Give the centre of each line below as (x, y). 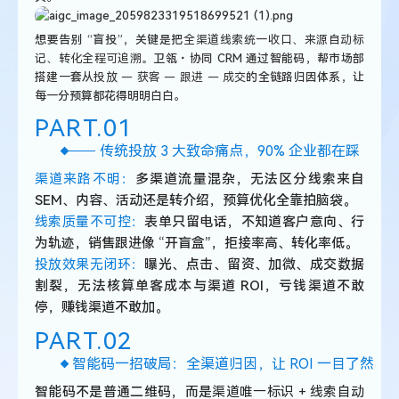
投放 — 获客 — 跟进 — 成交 (170, 77)
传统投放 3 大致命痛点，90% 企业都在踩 (230, 151)
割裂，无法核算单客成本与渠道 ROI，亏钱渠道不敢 (199, 286)
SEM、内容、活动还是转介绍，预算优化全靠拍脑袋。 (195, 200)
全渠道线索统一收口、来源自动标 (274, 40)
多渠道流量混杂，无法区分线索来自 (250, 179)
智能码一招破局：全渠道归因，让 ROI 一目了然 (223, 364)
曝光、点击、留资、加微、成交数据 (255, 265)
